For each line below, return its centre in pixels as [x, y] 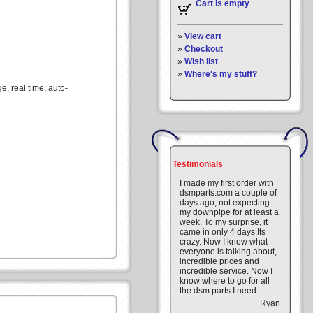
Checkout [204, 49]
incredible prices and [219, 261]
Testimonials [198, 164]
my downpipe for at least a [229, 212]
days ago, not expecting [225, 203]
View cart [203, 36]
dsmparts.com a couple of [228, 193]
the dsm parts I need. [219, 291]
